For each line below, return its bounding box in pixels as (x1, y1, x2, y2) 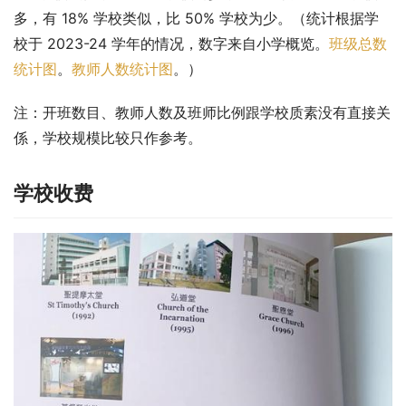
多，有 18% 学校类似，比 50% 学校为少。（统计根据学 (14, 9, 379, 28)
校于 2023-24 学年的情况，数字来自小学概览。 (14, 34, 329, 53)
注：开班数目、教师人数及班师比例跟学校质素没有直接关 (14, 103, 391, 122)
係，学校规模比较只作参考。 (14, 129, 202, 148)
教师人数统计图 (72, 60, 173, 79)
